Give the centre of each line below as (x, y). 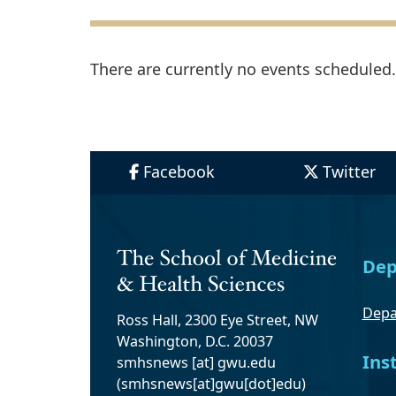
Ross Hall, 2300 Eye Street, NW (217, 320)
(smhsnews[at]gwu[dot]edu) (211, 383)
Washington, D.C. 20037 (195, 341)
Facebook (179, 172)
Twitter (349, 172)
